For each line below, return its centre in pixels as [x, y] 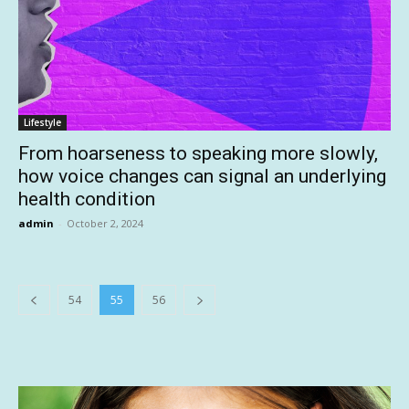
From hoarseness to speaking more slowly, [198, 153]
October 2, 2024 [105, 223]
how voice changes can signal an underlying [202, 176]
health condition [87, 199]
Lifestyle [42, 122]
